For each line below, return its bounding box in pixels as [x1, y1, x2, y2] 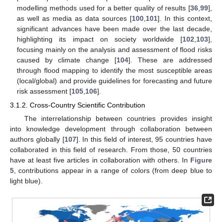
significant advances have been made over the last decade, [17, 24, 212, 33]
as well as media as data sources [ [17, 14, 132, 22]
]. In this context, [158, 14, 213, 22]
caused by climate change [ [17, 55, 117, 64]
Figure [190, 156, 212, 165]
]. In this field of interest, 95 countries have [76, 135, 213, 144]
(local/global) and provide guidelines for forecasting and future [17, 76, 212, 85]
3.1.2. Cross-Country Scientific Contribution [10, 101, 145, 110]
